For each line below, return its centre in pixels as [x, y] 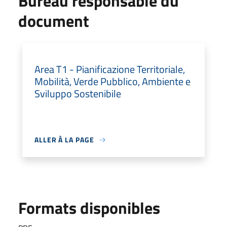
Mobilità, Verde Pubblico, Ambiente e [112, 81]
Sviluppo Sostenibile [78, 93]
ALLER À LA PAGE [64, 140]
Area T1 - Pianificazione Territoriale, [110, 69]
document [54, 21]
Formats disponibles [89, 208]
